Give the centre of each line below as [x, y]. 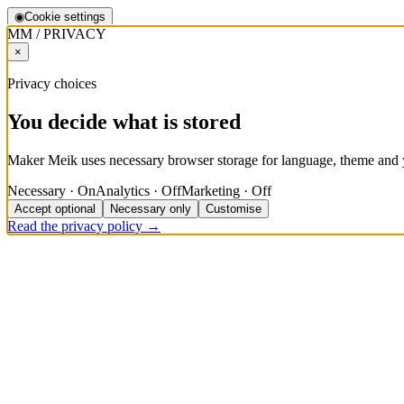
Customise [234, 208]
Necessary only [151, 208]
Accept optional [55, 208]
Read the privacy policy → [84, 225]
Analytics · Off [138, 190]
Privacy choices [52, 83]
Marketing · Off [226, 190]
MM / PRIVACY [57, 34]
